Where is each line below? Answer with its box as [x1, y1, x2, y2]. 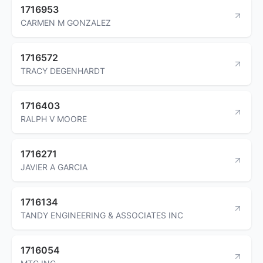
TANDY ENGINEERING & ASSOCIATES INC [21, 210, 183, 220]
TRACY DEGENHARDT [21, 65, 105, 76]
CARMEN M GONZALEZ [21, 17, 111, 28]
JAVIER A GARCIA [21, 161, 87, 172]
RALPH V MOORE [21, 113, 87, 124]
